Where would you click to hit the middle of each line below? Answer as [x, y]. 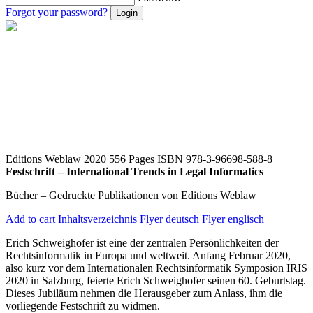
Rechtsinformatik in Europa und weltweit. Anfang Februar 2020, [148, 256]
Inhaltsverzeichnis [97, 219]
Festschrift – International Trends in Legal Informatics [134, 172]
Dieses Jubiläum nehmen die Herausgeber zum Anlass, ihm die [144, 293]
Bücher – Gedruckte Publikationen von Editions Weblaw [131, 196]
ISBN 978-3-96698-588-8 [215, 159]
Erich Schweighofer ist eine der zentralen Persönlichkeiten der [142, 243]
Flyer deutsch [169, 219]
